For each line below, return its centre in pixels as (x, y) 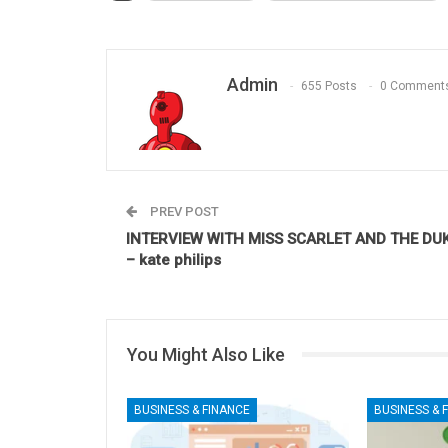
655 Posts (329, 85)
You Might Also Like (206, 354)
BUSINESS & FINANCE (192, 409)
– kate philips (173, 259)
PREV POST (183, 211)
